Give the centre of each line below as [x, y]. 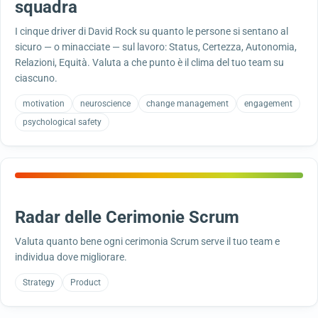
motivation [44, 104]
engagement [268, 104]
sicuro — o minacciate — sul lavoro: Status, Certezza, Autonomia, [156, 47]
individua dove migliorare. [71, 257]
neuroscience [105, 104]
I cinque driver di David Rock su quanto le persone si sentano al [152, 31]
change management [187, 104]
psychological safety [62, 122]
